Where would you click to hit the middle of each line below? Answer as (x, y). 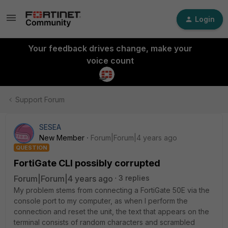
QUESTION (32, 148)
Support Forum (40, 99)
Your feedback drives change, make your (110, 48)
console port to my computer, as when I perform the (101, 201)
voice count (110, 61)
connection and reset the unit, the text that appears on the (111, 211)
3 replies (134, 178)
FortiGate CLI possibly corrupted (87, 163)
